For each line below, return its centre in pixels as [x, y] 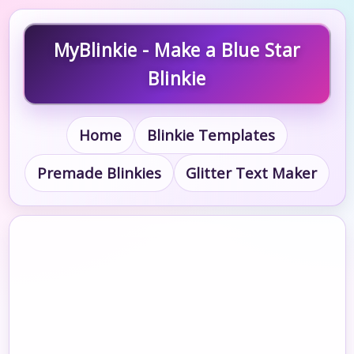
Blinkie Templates [211, 135]
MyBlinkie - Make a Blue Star [177, 50]
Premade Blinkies [99, 173]
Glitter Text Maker [252, 173]
